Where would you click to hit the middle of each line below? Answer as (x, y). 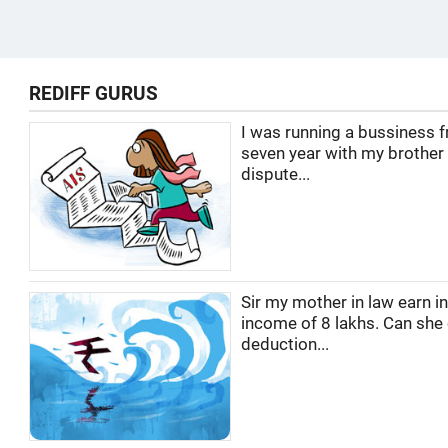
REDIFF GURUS (93, 94)
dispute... (275, 174)
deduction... (285, 344)
